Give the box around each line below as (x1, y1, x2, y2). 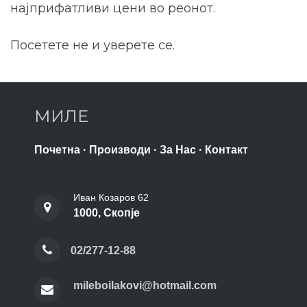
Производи (89, 143, 151, 156)
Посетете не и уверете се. (10, 37, 178, 53)
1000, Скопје (73, 206, 140, 219)
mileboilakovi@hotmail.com (73, 279, 217, 291)
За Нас (160, 143, 196, 156)
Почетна (34, 143, 80, 156)
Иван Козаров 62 (73, 191, 149, 203)
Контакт (205, 143, 248, 156)
